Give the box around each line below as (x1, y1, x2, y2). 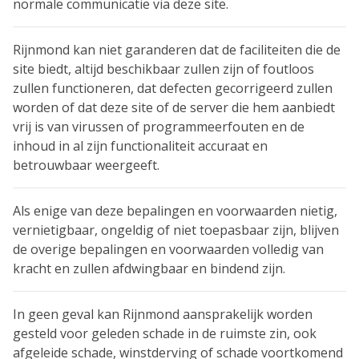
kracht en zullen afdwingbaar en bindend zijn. (13, 260, 285, 277)
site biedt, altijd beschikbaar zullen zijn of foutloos (13, 60, 314, 78)
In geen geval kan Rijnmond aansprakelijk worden (13, 305, 313, 323)
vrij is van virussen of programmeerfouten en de (13, 118, 305, 135)
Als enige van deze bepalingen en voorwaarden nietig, (13, 202, 337, 220)
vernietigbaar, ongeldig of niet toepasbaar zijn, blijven (13, 221, 339, 239)
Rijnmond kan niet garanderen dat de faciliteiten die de (13, 41, 341, 58)
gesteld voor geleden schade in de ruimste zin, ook (13, 325, 317, 342)
